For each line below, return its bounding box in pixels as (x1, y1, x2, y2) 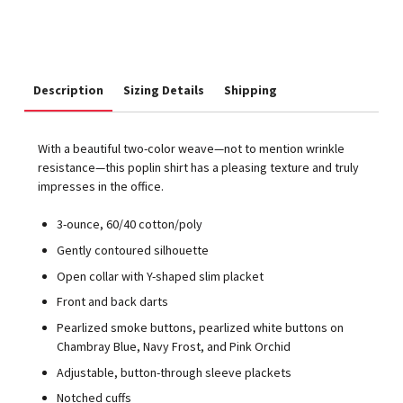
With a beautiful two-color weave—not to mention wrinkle (38, 140, 345, 157)
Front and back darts (57, 293, 169, 310)
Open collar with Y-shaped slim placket (57, 267, 264, 284)
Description (33, 82, 104, 99)
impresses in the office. (38, 178, 165, 195)
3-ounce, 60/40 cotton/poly (57, 216, 203, 233)
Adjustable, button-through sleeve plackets (57, 363, 292, 381)
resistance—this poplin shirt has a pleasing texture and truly (38, 159, 360, 176)
